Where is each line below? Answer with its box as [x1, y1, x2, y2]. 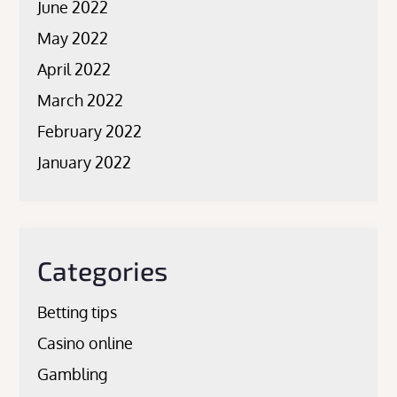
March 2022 [37, 90, 124, 111]
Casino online [37, 333, 134, 354]
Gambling [37, 364, 108, 385]
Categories [37, 254, 168, 287]
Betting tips [37, 302, 118, 323]
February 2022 [37, 121, 143, 142]
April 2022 [37, 59, 112, 80]
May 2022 [37, 28, 109, 49]
